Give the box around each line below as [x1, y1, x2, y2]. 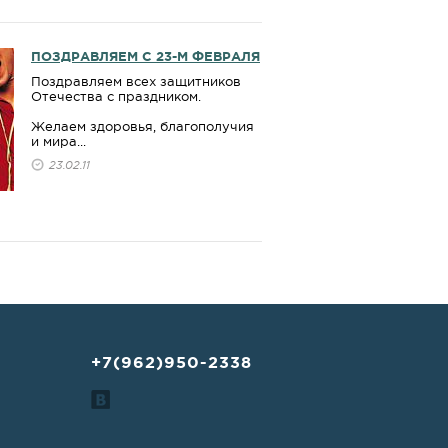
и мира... [31, 134, 86, 149]
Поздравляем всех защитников [31, 74, 241, 89]
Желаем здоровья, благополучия [31, 119, 254, 134]
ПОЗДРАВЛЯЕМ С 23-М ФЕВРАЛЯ [31, 49, 260, 64]
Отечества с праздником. [31, 89, 201, 104]
